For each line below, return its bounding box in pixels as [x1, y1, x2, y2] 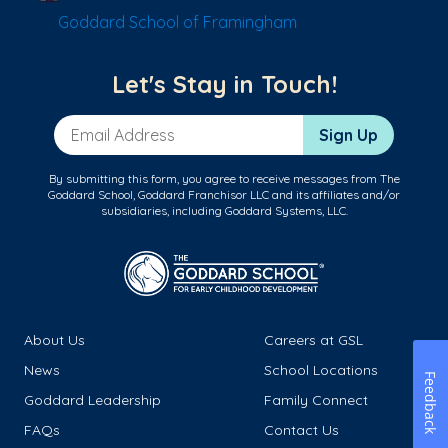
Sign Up [319, 125, 378, 146]
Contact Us [264, 421, 339, 440]
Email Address [53, 115, 161, 136]
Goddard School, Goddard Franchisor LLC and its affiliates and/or [48, 187, 400, 203]
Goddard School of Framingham [58, 12, 297, 33]
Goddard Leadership [24, 391, 161, 410]
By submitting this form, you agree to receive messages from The [48, 171, 400, 187]
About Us [24, 331, 85, 350]
